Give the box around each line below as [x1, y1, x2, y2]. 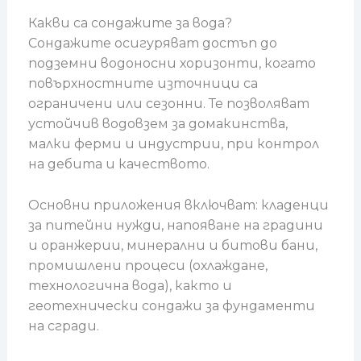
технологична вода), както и [27, 277, 232, 293]
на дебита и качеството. [27, 156, 210, 172]
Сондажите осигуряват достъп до [27, 35, 277, 52]
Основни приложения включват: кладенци [27, 197, 329, 213]
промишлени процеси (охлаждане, [27, 257, 268, 273]
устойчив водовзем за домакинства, [27, 116, 288, 132]
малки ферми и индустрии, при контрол [27, 136, 319, 152]
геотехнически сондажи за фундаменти [27, 297, 315, 313]
